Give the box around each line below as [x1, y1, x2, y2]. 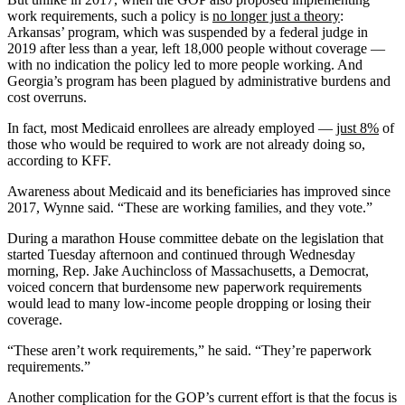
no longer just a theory [212, 7, 340, 24]
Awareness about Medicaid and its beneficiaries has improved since [7, 183, 391, 199]
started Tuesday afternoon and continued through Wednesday [7, 246, 355, 262]
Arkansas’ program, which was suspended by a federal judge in [7, 24, 368, 40]
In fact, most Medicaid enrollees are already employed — [7, 119, 336, 136]
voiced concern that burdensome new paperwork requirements [7, 278, 362, 295]
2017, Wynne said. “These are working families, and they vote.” [7, 199, 372, 215]
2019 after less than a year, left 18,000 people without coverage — [7, 40, 385, 56]
